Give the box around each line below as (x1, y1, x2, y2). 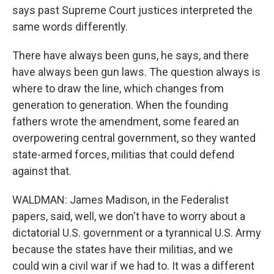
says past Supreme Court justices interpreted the (12, 4, 253, 17)
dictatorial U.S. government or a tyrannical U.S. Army (12, 226, 261, 240)
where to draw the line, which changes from (12, 82, 224, 95)
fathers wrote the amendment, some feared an (12, 115, 239, 128)
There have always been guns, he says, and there (12, 49, 249, 62)
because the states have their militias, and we (12, 243, 233, 256)
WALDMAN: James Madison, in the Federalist (12, 193, 229, 207)
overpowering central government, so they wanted (12, 131, 256, 145)
